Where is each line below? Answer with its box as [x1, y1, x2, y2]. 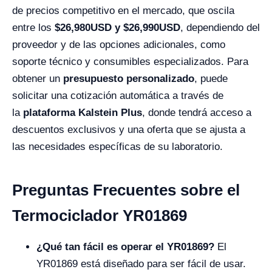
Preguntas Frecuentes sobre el [12, 181, 240, 200]
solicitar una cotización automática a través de [12, 90, 223, 102]
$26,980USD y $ [55, 22, 129, 34]
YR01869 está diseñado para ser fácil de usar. [36, 258, 246, 270]
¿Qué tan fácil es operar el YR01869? [36, 241, 214, 253]
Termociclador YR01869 [12, 206, 187, 225]
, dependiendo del [180, 22, 260, 34]
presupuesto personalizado [63, 73, 194, 85]
